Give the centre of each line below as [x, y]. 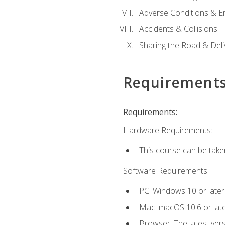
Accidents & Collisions [178, 29]
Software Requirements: [166, 171]
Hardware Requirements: [167, 130]
